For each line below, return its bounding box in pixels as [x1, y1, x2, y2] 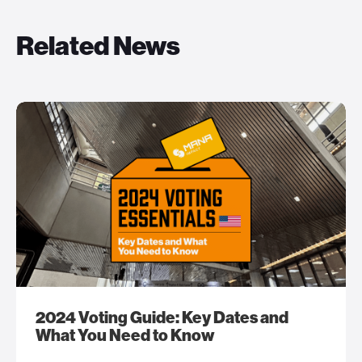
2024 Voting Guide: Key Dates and [36, 308, 288, 328]
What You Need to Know [36, 326, 214, 346]
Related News [16, 30, 180, 61]
